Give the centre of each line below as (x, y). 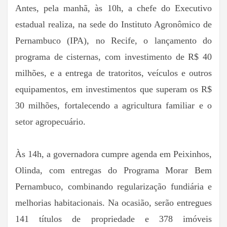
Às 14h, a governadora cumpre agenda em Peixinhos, (113, 154)
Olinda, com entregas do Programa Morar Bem (113, 170)
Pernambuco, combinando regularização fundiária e (113, 186)
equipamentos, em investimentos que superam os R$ (113, 89)
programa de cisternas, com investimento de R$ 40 (113, 56)
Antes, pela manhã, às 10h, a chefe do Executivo (113, 8)
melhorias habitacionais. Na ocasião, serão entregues (113, 202)
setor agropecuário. (50, 121)
